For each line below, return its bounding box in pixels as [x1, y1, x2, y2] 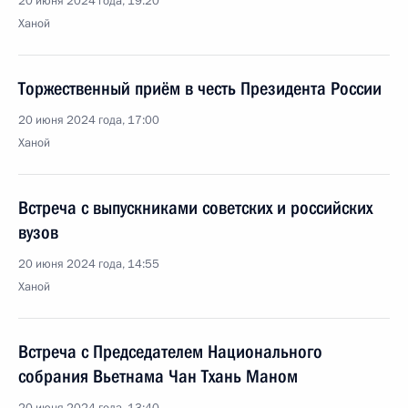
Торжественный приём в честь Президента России [18, 77, 382, 99]
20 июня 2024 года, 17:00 [18, 112, 159, 128]
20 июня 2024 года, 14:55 [18, 256, 159, 272]
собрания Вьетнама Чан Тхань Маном [18, 365, 298, 387]
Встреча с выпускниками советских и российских [18, 197, 372, 219]
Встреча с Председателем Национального [18, 341, 322, 362]
